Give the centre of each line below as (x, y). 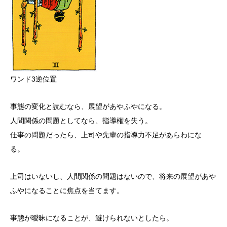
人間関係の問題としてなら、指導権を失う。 (81, 121)
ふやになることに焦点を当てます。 (67, 191)
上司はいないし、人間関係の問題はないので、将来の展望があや (113, 177)
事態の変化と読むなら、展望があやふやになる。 (88, 107)
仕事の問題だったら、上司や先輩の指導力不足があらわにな (106, 135)
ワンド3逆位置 (33, 79)
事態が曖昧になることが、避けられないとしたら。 (92, 218)
